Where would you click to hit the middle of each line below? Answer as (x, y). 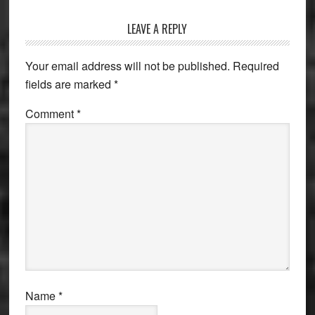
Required (256, 66)
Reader (51, 32)
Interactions (67, 52)
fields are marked (69, 84)
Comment (51, 114)
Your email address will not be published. (127, 66)
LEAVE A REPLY (157, 29)
